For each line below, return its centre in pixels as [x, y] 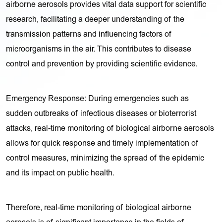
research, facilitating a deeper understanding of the [95, 20]
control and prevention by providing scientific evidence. [102, 64]
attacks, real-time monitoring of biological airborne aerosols [110, 129]
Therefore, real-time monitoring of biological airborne [99, 208]
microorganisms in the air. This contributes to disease [99, 49]
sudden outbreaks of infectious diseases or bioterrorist [101, 114]
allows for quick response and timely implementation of [103, 143]
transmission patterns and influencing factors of [89, 34]
